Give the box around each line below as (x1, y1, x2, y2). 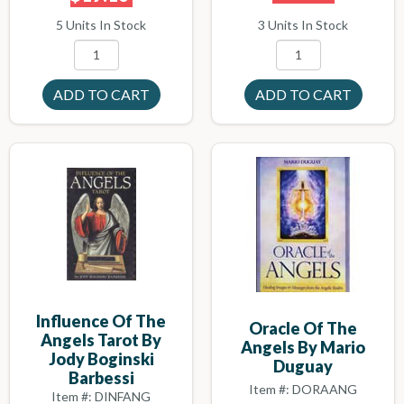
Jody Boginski (48, 348, 154, 369)
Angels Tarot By (41, 329, 161, 350)
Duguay (273, 356, 333, 377)
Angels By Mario (241, 337, 365, 358)
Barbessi (68, 367, 134, 388)
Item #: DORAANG (249, 381, 357, 397)
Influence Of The (36, 310, 166, 331)
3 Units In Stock (258, 16, 348, 32)
